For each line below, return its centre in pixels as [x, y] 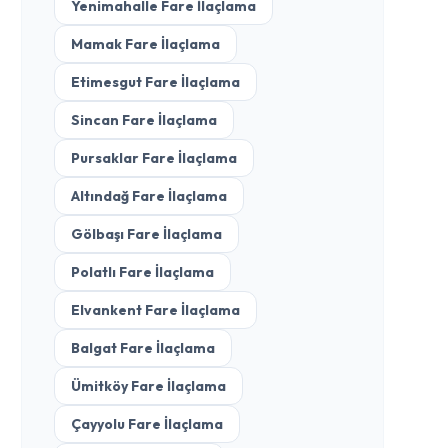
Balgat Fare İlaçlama [143, 348]
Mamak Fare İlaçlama [146, 44]
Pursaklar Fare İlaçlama [154, 158]
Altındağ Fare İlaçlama [149, 196]
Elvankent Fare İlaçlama [156, 310]
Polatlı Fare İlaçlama [143, 272]
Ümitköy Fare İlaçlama [149, 386]
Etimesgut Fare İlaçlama [156, 82]
